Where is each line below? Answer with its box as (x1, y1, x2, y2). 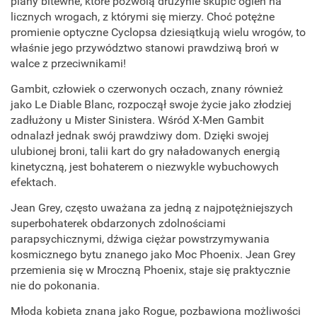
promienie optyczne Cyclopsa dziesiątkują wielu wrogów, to (11, 25, 306, 40)
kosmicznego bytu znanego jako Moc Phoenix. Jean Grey (11, 248, 296, 262)
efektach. (11, 175, 57, 190)
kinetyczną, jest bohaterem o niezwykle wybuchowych (11, 160, 279, 174)
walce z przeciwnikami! (11, 57, 126, 71)
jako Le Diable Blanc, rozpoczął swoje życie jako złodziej (11, 98, 292, 112)
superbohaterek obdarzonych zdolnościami (11, 217, 226, 231)
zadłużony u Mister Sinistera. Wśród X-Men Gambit (11, 113, 264, 127)
